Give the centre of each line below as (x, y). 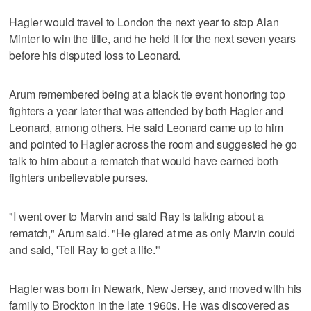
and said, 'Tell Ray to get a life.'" (85, 249)
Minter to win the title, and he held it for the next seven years (152, 38)
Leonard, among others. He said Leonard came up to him (146, 127)
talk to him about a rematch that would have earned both (144, 160)
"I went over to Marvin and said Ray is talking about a (136, 216)
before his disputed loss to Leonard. (95, 55)
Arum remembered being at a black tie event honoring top (147, 94)
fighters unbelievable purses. (79, 177)
